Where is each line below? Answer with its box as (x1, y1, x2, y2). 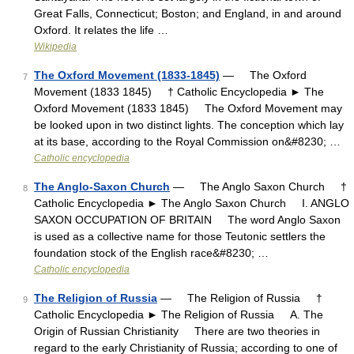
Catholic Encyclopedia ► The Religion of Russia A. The (34, 308, 323, 321)
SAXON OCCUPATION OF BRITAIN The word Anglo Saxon (34, 213, 341, 226)
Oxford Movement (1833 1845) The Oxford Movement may (34, 102, 342, 115)
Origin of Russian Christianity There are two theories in (34, 325, 320, 337)
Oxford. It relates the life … (34, 24, 168, 36)
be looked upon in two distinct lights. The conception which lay (34, 119, 344, 131)
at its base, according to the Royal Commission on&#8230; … (34, 135, 341, 148)
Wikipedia (34, 41, 77, 52)
